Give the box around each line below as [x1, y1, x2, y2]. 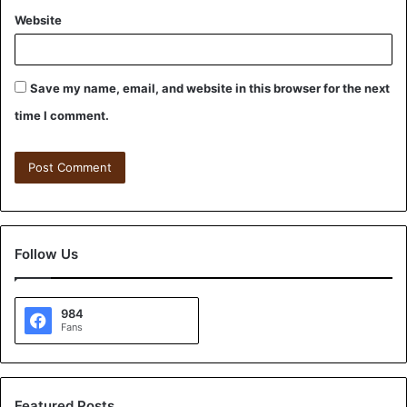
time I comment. [15, 108, 109, 124]
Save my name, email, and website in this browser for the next [30, 81, 390, 96]
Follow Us [15, 245, 78, 263]
